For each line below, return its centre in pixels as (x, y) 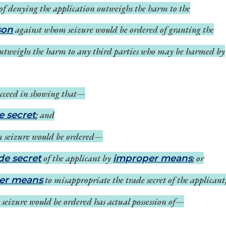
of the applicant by (77, 158)
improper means (153, 158)
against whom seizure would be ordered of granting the (114, 29)
